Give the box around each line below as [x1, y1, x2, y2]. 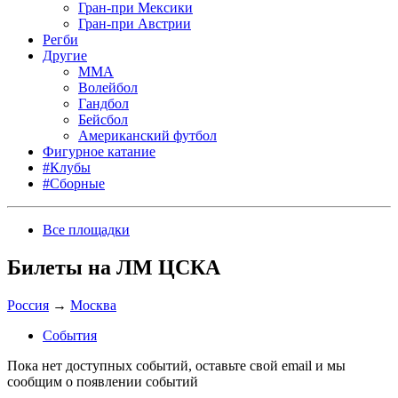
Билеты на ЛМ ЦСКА [7, 255, 220, 279]
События [43, 327, 97, 343]
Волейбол [78, 80, 138, 95]
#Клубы [43, 160, 91, 175]
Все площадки [43, 222, 130, 237]
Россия [7, 297, 49, 313]
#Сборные [43, 176, 105, 191]
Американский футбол [78, 128, 217, 143]
